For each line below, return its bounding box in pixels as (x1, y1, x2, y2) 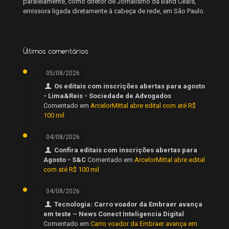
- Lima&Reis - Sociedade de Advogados (43, 91, 171, 100)
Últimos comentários (23, 46, 88, 56)
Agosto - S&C (43, 155, 86, 164)
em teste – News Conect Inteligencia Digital (43, 210, 184, 218)
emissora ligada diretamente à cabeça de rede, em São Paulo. (23, 7, 205, 15)
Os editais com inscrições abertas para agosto (54, 82, 205, 90)
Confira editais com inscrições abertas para (54, 146, 198, 154)
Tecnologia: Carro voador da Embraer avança (54, 200, 203, 208)
